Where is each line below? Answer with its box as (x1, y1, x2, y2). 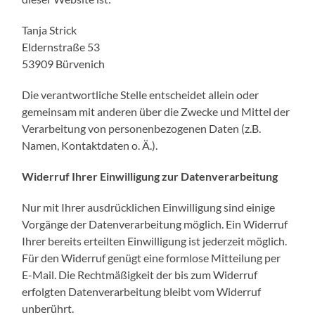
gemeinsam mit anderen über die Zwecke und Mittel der (22, 104, 290, 118)
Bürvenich (56, 56, 105, 70)
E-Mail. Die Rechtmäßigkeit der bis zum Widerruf (22, 267, 258, 281)
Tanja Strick (22, 22, 77, 37)
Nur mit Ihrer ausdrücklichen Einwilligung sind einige (22, 200, 276, 214)
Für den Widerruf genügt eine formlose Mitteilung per (22, 250, 281, 264)
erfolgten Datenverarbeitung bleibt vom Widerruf (22, 284, 262, 298)
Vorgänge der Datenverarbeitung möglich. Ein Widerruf (22, 217, 288, 231)
